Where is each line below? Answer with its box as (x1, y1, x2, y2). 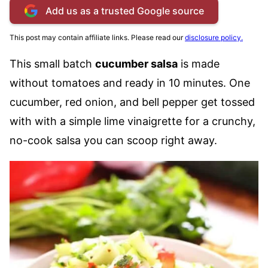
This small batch (10, 57, 95, 70)
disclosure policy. (185, 33, 243, 42)
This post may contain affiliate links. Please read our (10, 33, 185, 42)
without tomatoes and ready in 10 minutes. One (10, 77, 250, 89)
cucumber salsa (95, 57, 178, 70)
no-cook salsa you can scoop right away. (10, 134, 217, 147)
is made (178, 57, 220, 70)
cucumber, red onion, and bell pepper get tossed (10, 96, 255, 108)
